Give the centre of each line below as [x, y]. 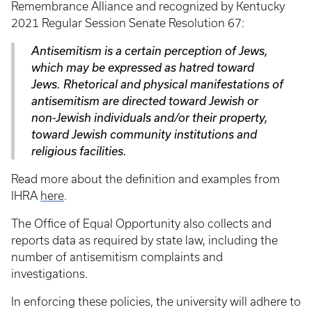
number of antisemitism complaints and [117, 257]
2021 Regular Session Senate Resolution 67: [128, 23]
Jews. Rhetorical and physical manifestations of [157, 84]
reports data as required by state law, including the [145, 240]
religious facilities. [79, 151]
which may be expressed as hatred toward [143, 68]
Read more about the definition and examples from [146, 179]
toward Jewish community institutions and [144, 134]
